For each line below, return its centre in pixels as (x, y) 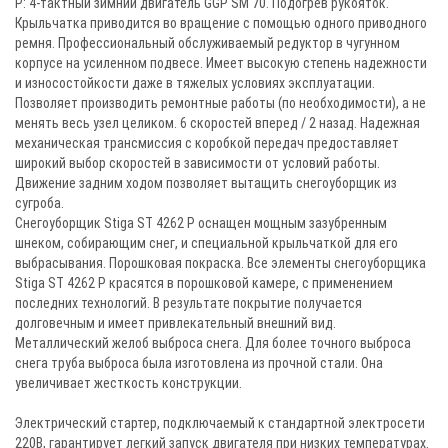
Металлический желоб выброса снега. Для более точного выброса (213, 343)
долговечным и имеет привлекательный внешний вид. (178, 323)
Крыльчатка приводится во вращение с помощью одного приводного (221, 23)
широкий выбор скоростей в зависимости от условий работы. (197, 163)
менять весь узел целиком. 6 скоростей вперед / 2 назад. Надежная (217, 123)
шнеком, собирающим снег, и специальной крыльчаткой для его (206, 243)
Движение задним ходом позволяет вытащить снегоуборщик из (206, 183)
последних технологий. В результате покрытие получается (188, 303)
